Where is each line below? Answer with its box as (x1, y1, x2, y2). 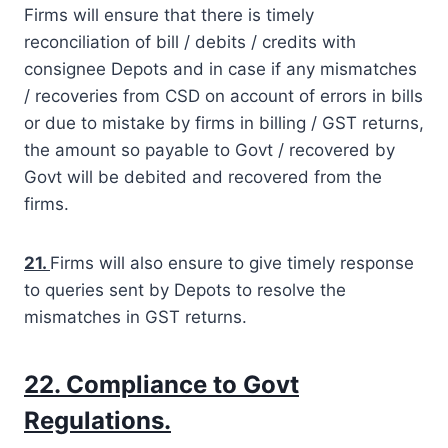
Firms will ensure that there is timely (24, 4, 314, 25)
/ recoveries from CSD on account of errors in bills (24, 85, 423, 106)
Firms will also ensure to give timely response (50, 252, 414, 273)
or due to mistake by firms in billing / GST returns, (24, 112, 424, 133)
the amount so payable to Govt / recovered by (24, 139, 395, 160)
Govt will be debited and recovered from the (24, 166, 382, 187)
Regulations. (24, 405, 171, 435)
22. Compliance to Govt (24, 369, 299, 399)
